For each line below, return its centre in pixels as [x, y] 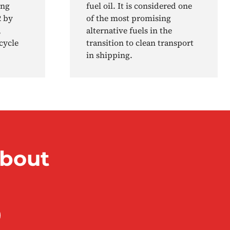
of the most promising [129, 18]
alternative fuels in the [129, 31]
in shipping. [109, 55]
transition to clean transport [140, 43]
